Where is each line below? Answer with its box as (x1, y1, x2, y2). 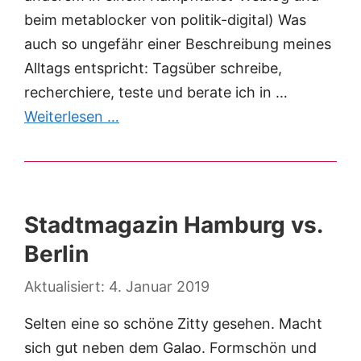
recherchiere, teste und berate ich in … (24, 84, 288, 102)
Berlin (24, 240, 89, 268)
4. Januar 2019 (109, 278, 210, 296)
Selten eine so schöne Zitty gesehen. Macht (24, 315, 322, 333)
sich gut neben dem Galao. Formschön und (24, 339, 317, 357)
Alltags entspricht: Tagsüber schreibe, (24, 60, 282, 77)
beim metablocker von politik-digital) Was (24, 11, 306, 29)
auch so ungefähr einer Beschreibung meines (24, 35, 331, 53)
